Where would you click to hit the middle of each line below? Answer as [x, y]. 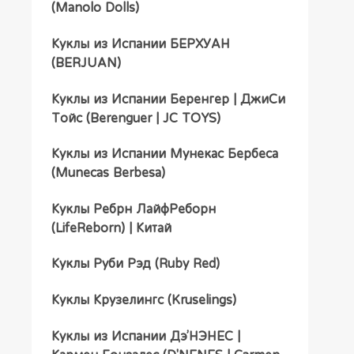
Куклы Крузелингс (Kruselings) [143, 299]
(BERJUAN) [86, 63]
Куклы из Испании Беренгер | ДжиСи [168, 98]
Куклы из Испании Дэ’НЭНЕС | [145, 335]
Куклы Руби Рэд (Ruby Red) [135, 264]
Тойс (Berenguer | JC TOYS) [136, 117]
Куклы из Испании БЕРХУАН [140, 44]
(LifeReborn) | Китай [111, 227]
